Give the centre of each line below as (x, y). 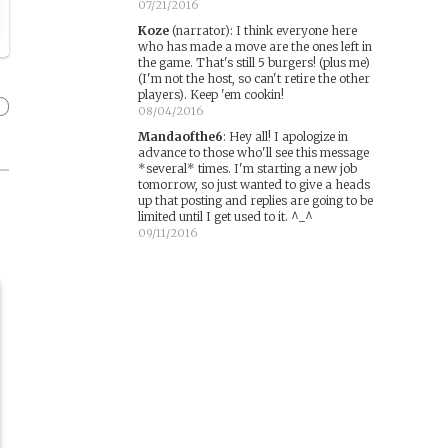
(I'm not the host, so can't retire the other (253, 78)
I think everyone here (296, 30)
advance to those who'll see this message (253, 152)
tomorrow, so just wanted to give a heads (253, 184)
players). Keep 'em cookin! (210, 94)
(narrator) (199, 30)
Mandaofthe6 (180, 136)
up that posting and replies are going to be (255, 200)
